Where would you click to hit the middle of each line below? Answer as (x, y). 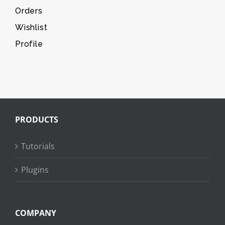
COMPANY (36, 213)
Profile (29, 44)
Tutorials (38, 146)
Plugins (35, 170)
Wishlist (31, 28)
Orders (29, 11)
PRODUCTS (37, 120)
